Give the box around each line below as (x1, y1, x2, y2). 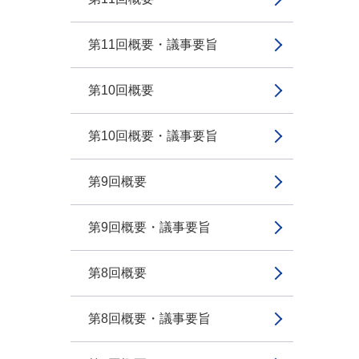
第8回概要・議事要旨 (88, 312, 211, 325)
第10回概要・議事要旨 (88, 129, 218, 143)
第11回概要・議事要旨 (88, 38, 218, 51)
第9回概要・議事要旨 (88, 220, 211, 234)
